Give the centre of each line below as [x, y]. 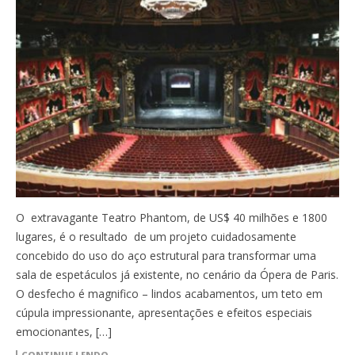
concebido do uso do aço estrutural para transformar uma [166, 256]
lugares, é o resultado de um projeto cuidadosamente [156, 237]
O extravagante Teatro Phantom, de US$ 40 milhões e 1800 [172, 218]
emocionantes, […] [64, 332]
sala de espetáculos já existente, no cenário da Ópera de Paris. [177, 275]
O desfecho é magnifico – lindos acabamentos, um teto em [169, 294]
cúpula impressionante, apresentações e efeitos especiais [164, 313]
